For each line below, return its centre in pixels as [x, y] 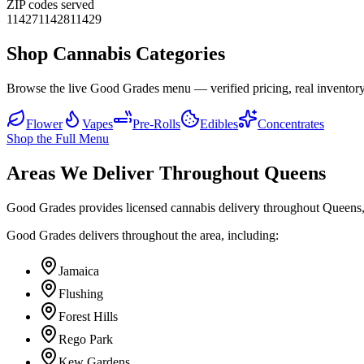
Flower [44, 124]
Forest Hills [88, 317]
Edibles [219, 124]
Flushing [81, 294]
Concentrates [291, 124]
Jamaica [79, 271]
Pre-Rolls [156, 124]
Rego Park [86, 340]
